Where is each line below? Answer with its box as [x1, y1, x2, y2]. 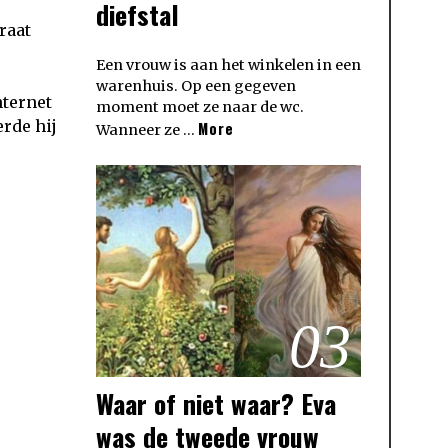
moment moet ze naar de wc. [96, 98, 304, 117]
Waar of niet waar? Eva [96, 384, 336, 424]
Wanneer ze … [96, 121, 198, 140]
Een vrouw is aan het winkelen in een [96, 56, 361, 75]
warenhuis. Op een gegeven [96, 77, 296, 96]
